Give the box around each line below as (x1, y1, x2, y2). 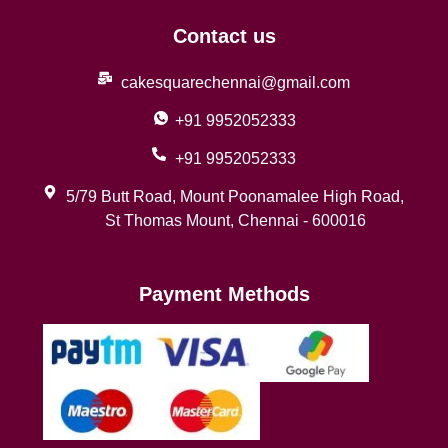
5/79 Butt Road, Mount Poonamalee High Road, (66, 188, 405, 206)
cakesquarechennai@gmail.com (120, 74, 350, 92)
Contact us (172, 25, 276, 48)
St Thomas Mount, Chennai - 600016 (104, 212, 366, 230)
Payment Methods (138, 282, 310, 305)
